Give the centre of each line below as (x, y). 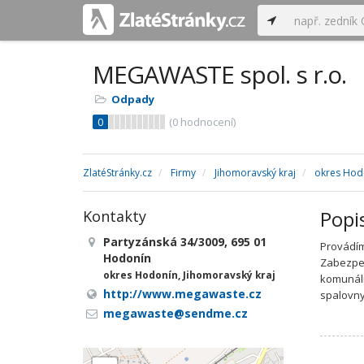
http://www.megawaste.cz (182, 294)
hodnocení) (207, 122)
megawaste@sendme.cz (175, 313)
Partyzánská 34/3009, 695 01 (185, 242)
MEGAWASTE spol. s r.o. (219, 74)
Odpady (133, 99)
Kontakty (115, 216)
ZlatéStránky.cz (117, 173)
